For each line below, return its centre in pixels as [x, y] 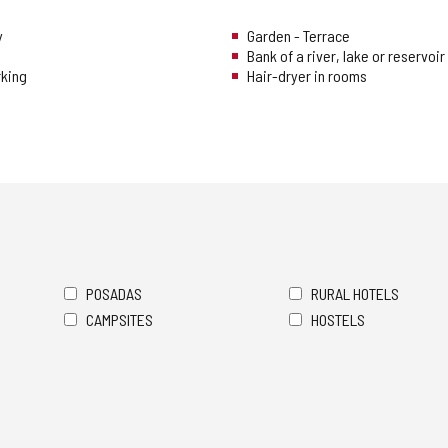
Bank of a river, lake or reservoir [346, 56]
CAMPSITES [119, 320]
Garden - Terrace [298, 36]
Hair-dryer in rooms [307, 76]
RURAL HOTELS [355, 294]
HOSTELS [338, 320]
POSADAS [114, 294]
